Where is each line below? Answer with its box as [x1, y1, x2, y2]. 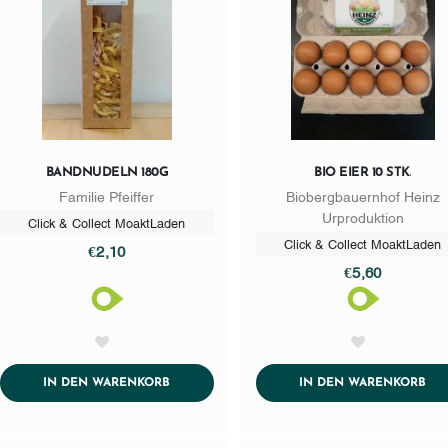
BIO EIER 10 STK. [314, 165, 412, 179]
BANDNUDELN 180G [45, 165, 169, 179]
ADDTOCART [169, 375, 244, 388]
